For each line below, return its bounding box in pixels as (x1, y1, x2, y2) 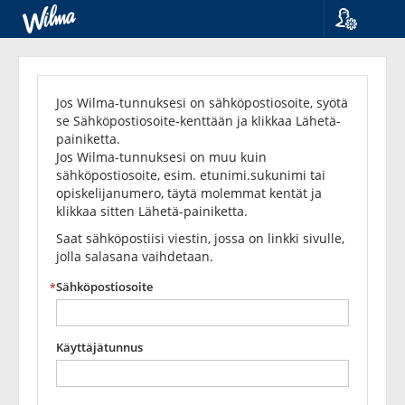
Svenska (341, 76, 390, 93)
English (341, 94, 385, 111)
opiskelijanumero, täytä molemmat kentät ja (56, 184, 322, 202)
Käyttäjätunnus (56, 340, 143, 355)
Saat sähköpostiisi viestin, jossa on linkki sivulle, (56, 230, 344, 247)
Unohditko (18, 56, 119, 86)
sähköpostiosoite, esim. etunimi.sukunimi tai (56, 166, 325, 184)
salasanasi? (18, 87, 126, 117)
